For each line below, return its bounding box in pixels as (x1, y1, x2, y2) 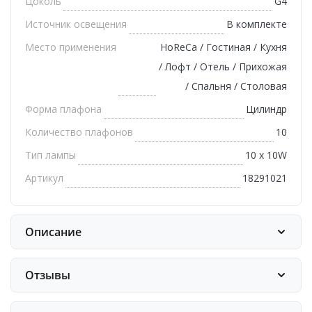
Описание (25, 224, 81, 240)
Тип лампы (25, 148, 76, 162)
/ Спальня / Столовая (185, 79, 287, 93)
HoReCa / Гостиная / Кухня (160, 40, 287, 54)
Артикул (25, 171, 63, 185)
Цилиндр (246, 102, 287, 116)
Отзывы (25, 267, 70, 283)
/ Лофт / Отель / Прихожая (159, 60, 287, 74)
